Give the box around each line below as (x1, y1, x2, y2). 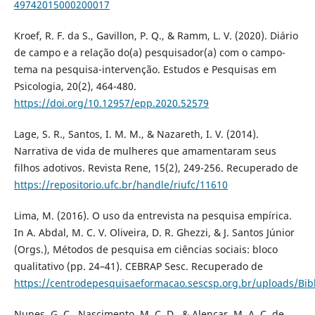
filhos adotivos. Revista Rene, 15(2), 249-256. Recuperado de (13, 161, 298, 175)
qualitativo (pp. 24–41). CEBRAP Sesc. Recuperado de (13, 259, 263, 274)
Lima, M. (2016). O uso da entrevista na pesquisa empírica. (13, 209, 292, 223)
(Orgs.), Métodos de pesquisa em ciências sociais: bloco (13, 243, 278, 257)
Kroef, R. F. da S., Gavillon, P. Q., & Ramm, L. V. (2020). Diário (13, 29, 298, 43)
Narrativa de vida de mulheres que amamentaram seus (13, 144, 276, 158)
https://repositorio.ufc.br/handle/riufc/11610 (13, 178, 228, 192)
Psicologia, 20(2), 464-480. (13, 79, 136, 94)
